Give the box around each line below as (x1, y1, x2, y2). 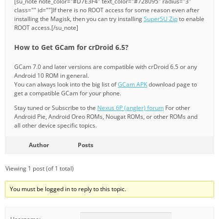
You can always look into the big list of (14, 80, 118, 88)
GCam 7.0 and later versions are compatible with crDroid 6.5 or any (14, 62, 197, 71)
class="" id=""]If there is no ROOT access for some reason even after (14, 5, 199, 14)
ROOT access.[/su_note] (14, 23, 78, 32)
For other (164, 103, 190, 112)
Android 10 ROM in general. (14, 71, 89, 80)
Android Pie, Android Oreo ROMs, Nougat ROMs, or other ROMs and (14, 112, 197, 121)
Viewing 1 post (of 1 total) (5, 164, 74, 173)
